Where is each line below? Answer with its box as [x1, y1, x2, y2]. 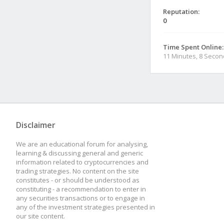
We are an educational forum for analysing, [16, 139, 148, 148]
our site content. [16, 211, 65, 220]
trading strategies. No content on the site [16, 166, 139, 175]
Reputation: [163, 7, 199, 16]
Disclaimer [16, 119, 55, 130]
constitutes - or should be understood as [16, 175, 139, 184]
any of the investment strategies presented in [16, 202, 155, 211]
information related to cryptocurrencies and [16, 157, 148, 166]
